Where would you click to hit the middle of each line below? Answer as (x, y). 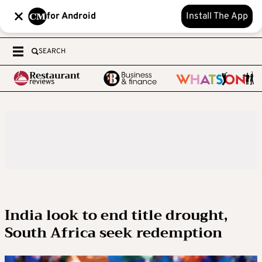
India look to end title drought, (116, 215)
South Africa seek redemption (113, 233)
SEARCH (52, 51)
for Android (71, 16)
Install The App (217, 16)
